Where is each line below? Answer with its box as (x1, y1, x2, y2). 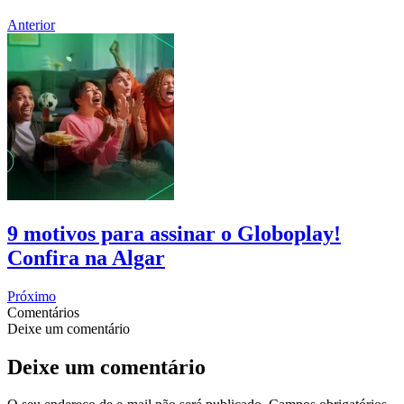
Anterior (7, 16, 55, 32)
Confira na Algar (7, 245, 165, 270)
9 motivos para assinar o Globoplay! (7, 221, 341, 245)
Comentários (7, 304, 79, 320)
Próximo (7, 288, 56, 304)
